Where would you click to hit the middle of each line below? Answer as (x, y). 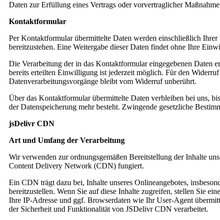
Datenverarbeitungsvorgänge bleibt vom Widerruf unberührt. (103, 81)
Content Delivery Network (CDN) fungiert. (76, 166)
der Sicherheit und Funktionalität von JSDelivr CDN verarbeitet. (109, 209)
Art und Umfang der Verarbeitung (67, 140)
